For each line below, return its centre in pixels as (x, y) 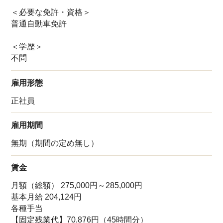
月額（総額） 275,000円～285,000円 (77, 186)
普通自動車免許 (39, 24)
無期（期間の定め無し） (55, 143)
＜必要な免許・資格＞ (51, 12)
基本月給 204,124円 (47, 197)
